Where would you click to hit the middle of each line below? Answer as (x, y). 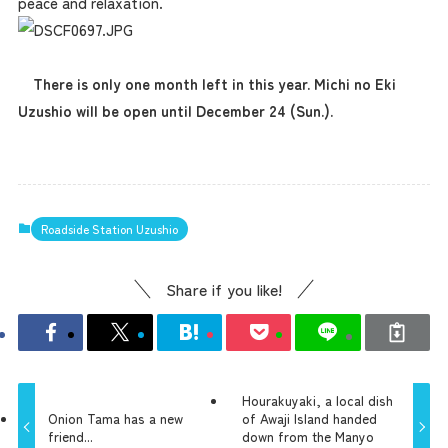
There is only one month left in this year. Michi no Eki (214, 83)
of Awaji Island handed (309, 417)
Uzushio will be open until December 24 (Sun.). (175, 110)
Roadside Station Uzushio (109, 229)
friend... (71, 435)
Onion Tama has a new (116, 417)
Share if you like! (224, 289)
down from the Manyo (307, 435)
